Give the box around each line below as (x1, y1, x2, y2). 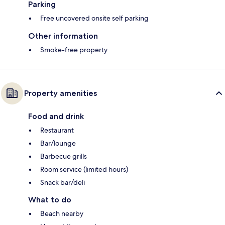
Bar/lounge (40, 139, 76, 148)
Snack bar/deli (40, 178, 85, 187)
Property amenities (24, 88, 97, 98)
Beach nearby (40, 209, 83, 218)
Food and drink (28, 111, 84, 122)
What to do (28, 195, 71, 205)
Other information (28, 31, 98, 41)
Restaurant (40, 126, 74, 135)
